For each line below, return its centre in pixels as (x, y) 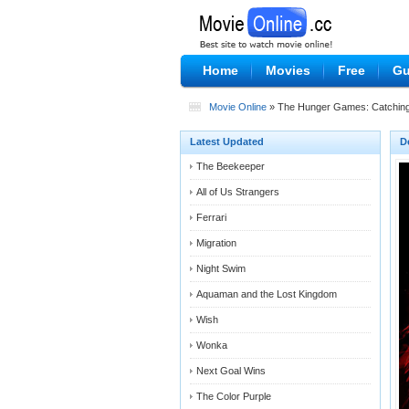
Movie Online (238, 107)
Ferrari (211, 217)
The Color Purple (234, 396)
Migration (216, 243)
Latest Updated (227, 142)
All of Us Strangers (238, 192)
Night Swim (221, 268)
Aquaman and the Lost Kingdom (267, 294)
